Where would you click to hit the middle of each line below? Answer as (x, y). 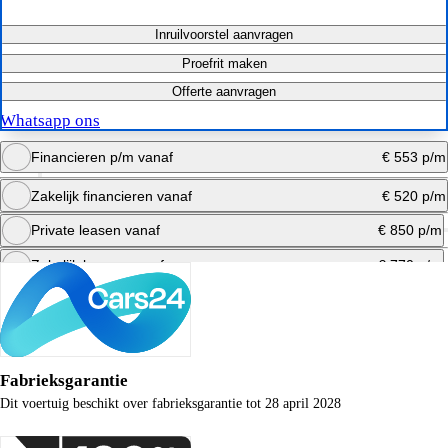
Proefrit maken (224, 63)
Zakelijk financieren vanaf (111, 195)
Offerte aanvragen (224, 92)
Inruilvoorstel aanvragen (224, 35)
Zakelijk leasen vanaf (97, 264)
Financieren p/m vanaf (101, 156)
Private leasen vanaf (95, 230)
